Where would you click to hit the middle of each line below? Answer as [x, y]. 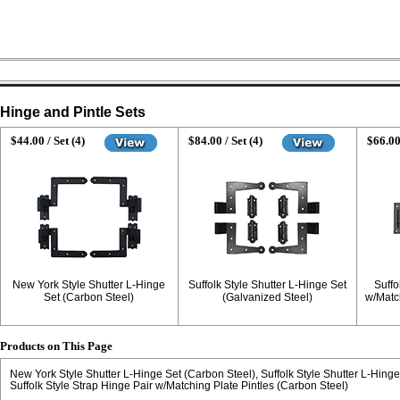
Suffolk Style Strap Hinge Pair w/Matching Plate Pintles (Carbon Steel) [179, 385]
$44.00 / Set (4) [47, 141]
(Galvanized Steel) [267, 297]
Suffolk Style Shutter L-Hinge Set [267, 285]
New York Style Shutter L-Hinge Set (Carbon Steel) [132, 374]
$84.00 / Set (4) [225, 141]
